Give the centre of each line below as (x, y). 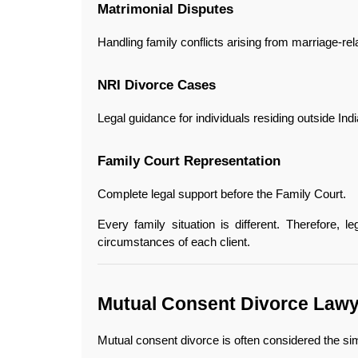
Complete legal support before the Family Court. (222, 194)
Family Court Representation (189, 160)
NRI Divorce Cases (157, 85)
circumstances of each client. (174, 242)
